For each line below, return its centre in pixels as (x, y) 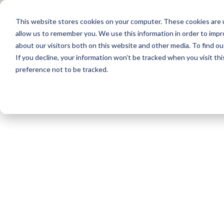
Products (103, 53)
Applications (153, 53)
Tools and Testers (130, 105)
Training (202, 53)
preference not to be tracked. (61, 69)
